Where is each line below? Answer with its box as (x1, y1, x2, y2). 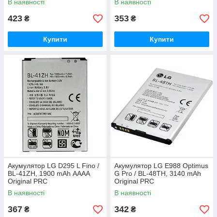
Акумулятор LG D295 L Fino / (8, 162, 99, 170)
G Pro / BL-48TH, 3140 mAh (114, 170, 201, 177)
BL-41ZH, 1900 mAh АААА (8, 170, 90, 177)
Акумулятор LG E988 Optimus (114, 162, 208, 170)
